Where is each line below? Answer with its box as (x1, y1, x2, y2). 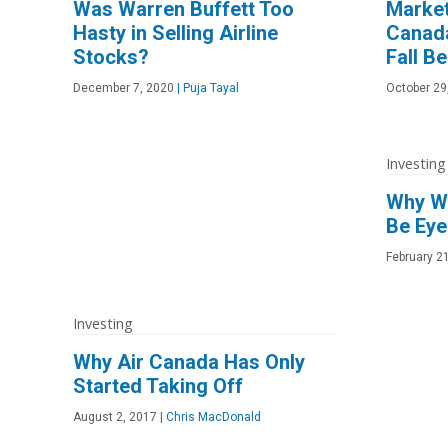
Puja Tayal (180, 80, 239, 95)
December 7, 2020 (73, 80, 174, 95)
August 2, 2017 (73, 409, 157, 424)
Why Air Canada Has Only (73, 349, 305, 374)
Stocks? (73, 44, 149, 69)
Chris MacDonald (163, 409, 261, 424)
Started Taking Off (73, 373, 243, 398)
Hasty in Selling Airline (73, 20, 278, 45)
